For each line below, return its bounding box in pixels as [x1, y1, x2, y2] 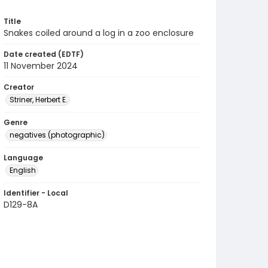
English [10, 165, 36, 175]
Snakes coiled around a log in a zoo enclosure [4, 27, 194, 39]
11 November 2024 [4, 60, 78, 72]
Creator [4, 82, 34, 92]
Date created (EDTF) [4, 49, 84, 59]
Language [4, 153, 43, 163]
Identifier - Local [4, 188, 68, 198]
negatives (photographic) [10, 130, 105, 140]
